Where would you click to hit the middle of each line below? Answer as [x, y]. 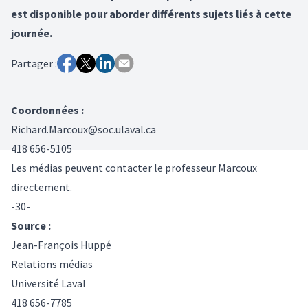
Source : [31, 225]
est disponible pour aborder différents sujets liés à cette [151, 13]
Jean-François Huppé [61, 244]
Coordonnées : [47, 110]
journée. [32, 33]
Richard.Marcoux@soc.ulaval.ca [84, 129]
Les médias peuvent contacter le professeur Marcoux [134, 167]
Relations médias [52, 264]
